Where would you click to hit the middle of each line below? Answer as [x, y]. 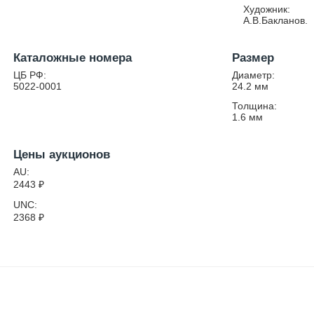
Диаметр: [254, 75]
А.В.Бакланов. [275, 20]
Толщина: [255, 106]
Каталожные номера [73, 58]
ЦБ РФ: [30, 75]
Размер [253, 58]
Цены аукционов [62, 155]
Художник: [267, 9]
